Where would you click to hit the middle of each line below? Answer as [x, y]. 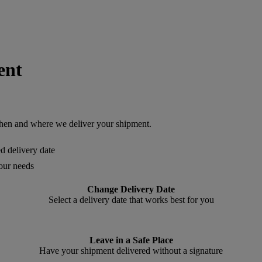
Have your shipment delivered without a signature [131, 250]
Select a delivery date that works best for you [131, 199]
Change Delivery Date [131, 189]
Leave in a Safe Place [131, 240]
